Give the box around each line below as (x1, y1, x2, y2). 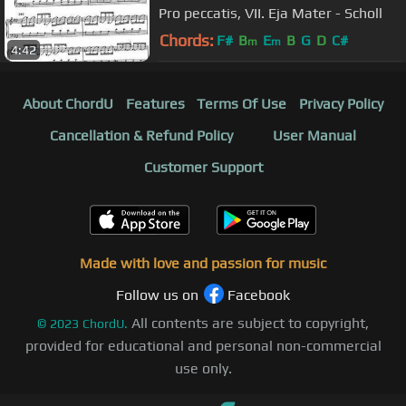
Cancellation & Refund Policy (50, 126, 233, 144)
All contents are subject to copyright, (131, 314, 369, 332)
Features (125, 94, 185, 112)
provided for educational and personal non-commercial (24, 336, 382, 354)
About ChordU (22, 94, 113, 112)
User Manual (273, 126, 356, 144)
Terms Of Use (197, 94, 287, 112)
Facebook (227, 285, 290, 304)
